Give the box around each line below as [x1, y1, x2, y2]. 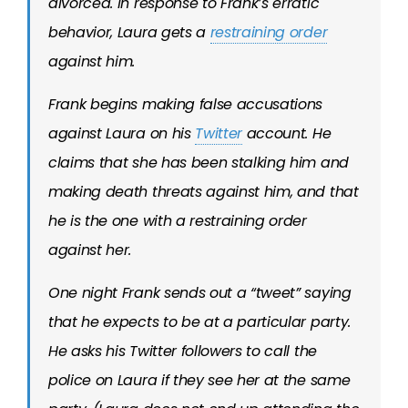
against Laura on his [48, 123, 196, 144]
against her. [48, 240, 132, 260]
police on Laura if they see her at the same [48, 370, 351, 391]
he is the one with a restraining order [48, 210, 307, 231]
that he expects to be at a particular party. [48, 311, 351, 332]
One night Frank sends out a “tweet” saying [48, 282, 352, 303]
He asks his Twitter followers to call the [48, 341, 317, 362]
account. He [242, 123, 331, 144]
